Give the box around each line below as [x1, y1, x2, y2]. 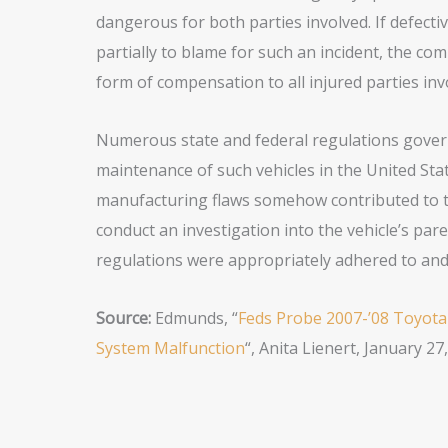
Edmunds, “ [154, 307, 238, 330]
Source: [95, 307, 155, 330]
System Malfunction [95, 337, 245, 360]
